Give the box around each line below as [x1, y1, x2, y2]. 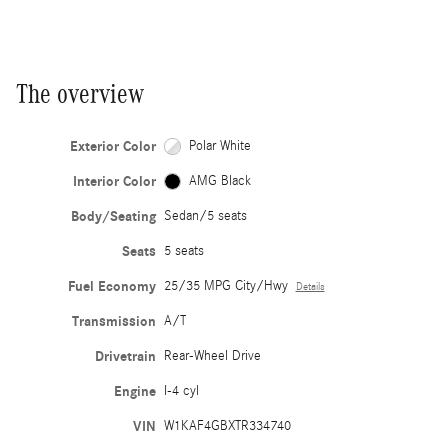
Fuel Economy [67, 277, 156, 295]
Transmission [71, 312, 156, 330]
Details [295, 280, 325, 293]
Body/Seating [70, 207, 156, 225]
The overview [16, 78, 144, 109]
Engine [113, 382, 156, 400]
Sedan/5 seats [163, 207, 247, 224]
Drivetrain [94, 347, 156, 365]
